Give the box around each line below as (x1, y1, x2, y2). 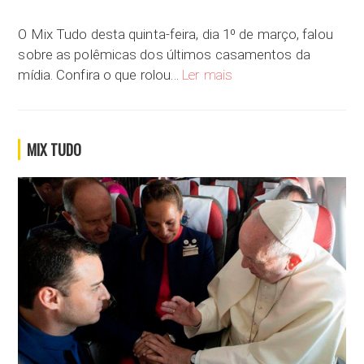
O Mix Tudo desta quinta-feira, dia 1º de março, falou (18, 26, 333, 43)
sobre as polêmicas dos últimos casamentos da (18, 46, 310, 63)
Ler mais (182, 67, 233, 84)
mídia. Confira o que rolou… (18, 67, 183, 84)
